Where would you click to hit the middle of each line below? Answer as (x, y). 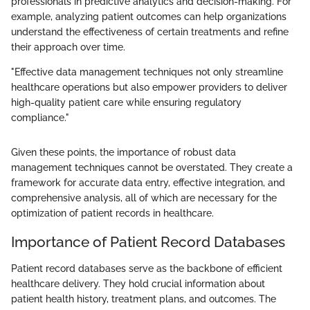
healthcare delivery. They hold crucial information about (138, 283)
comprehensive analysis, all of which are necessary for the (144, 198)
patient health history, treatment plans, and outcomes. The (144, 299)
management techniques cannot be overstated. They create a (152, 168)
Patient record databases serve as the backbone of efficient (147, 268)
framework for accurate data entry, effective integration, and (148, 183)
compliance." (40, 118)
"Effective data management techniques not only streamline (147, 72)
